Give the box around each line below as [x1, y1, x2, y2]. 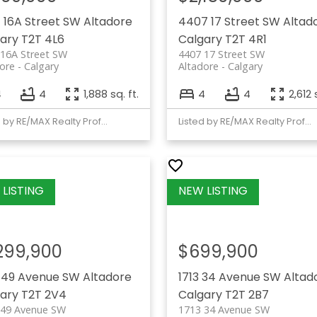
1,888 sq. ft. [83, 86, 139, 101]
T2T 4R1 [224, 31, 267, 48]
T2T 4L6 [21, 31, 64, 48]
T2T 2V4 [21, 287, 67, 304]
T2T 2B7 [224, 287, 269, 304]
